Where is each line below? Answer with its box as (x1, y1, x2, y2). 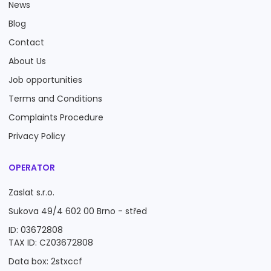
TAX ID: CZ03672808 (8, 237, 93, 249)
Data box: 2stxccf (8, 255, 82, 267)
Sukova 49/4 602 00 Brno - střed (8, 205, 147, 217)
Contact (8, 36, 44, 48)
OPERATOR (8, 162, 55, 174)
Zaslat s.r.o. (8, 186, 54, 198)
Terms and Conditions (8, 93, 102, 105)
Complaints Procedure (8, 111, 103, 123)
